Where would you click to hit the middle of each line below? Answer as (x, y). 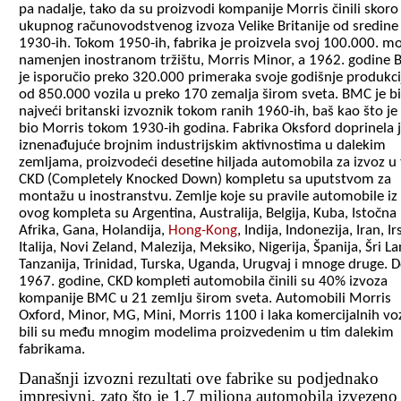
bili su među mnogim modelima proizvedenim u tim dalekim (206, 332)
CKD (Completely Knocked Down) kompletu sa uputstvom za (205, 179)
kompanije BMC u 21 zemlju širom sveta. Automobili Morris (205, 298)
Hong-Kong (203, 230)
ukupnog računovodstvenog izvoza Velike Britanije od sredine (209, 26)
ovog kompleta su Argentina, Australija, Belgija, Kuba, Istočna (208, 213)
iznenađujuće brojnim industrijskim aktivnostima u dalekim (202, 145)
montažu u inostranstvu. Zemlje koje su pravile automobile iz (208, 196)
